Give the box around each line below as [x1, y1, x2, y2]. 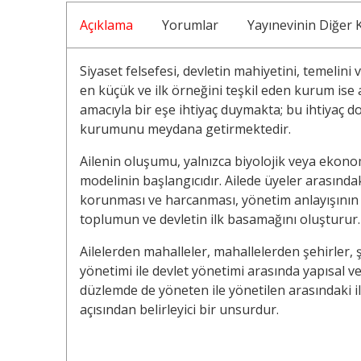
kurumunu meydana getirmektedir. [80, 120, 291, 139]
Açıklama [80, 16, 133, 35]
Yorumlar [162, 16, 218, 35]
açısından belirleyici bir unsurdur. [80, 301, 279, 319]
